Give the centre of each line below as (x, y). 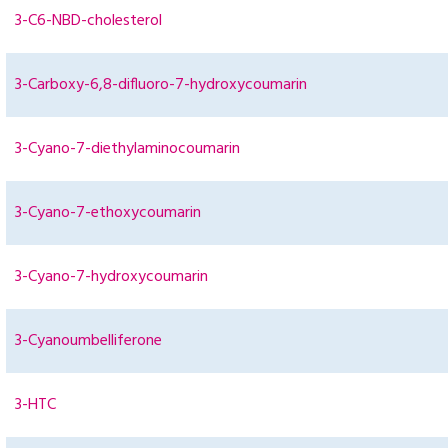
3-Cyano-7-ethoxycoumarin (108, 213)
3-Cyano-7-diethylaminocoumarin (127, 149)
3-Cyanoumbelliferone (88, 341)
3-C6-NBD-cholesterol (88, 21)
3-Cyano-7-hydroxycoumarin (111, 277)
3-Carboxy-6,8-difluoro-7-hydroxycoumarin (161, 85)
